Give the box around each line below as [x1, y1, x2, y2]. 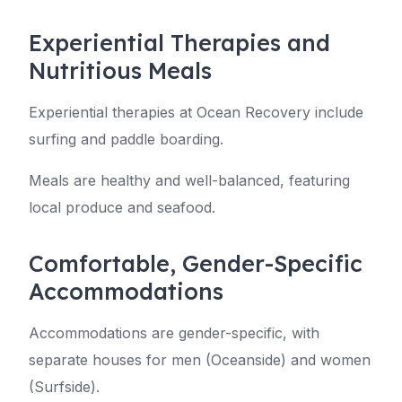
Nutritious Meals [29, 56, 212, 84]
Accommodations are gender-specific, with [29, 323, 319, 342]
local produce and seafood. [29, 197, 215, 216]
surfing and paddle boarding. [29, 129, 223, 148]
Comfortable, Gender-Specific [29, 249, 363, 277]
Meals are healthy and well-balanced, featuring [29, 170, 350, 189]
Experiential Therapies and [29, 28, 330, 57]
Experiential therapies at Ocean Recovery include [29, 102, 363, 121]
